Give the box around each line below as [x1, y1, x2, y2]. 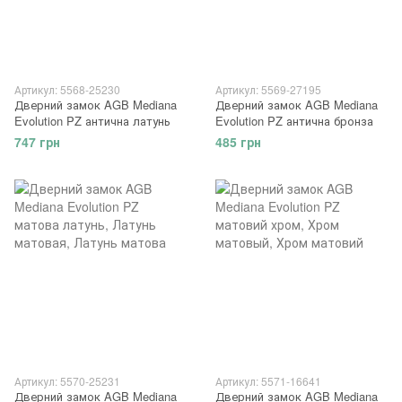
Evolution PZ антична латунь [14, 111, 170, 129]
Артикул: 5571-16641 [215, 372, 321, 389]
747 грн [14, 132, 60, 151]
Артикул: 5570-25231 [14, 372, 120, 389]
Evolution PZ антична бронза [215, 111, 373, 129]
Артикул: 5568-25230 [14, 81, 120, 97]
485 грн [215, 132, 261, 151]
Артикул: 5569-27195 [215, 81, 321, 97]
